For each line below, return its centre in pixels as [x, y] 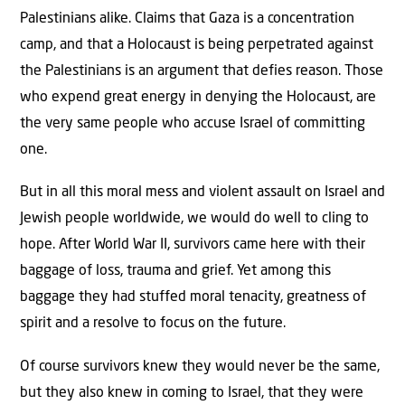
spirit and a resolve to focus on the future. [153, 324]
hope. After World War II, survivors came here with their [193, 245]
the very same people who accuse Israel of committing [193, 123]
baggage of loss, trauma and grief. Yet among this [175, 272]
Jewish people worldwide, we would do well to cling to [194, 219]
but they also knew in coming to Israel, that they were [192, 393]
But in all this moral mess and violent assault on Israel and [202, 193]
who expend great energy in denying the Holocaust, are [198, 97]
